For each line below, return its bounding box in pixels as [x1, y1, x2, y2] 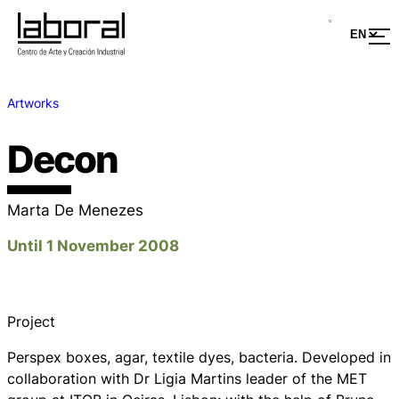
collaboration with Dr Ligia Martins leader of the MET [7, 370, 367, 388]
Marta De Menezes [7, 201, 143, 220]
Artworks [7, 94, 59, 110]
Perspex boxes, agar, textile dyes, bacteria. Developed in [7, 348, 391, 367]
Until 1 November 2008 [7, 237, 179, 256]
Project [7, 312, 55, 330]
